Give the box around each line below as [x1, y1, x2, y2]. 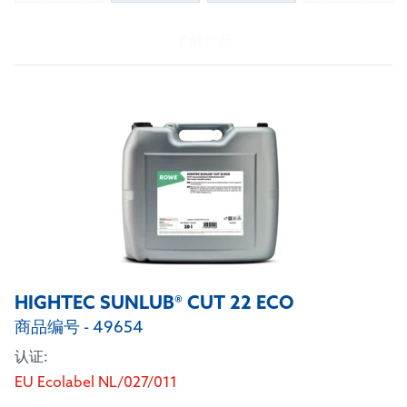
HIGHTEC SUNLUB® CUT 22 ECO [15, 293, 293, 315]
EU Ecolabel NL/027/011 [15, 374, 177, 392]
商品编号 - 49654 [15, 318, 144, 338]
